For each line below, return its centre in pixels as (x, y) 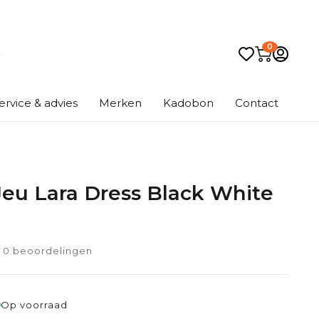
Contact (257, 103)
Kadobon (188, 103)
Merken (120, 103)
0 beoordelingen (47, 251)
